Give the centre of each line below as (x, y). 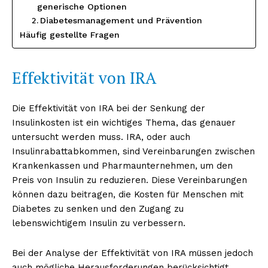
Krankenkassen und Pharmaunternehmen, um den (122, 165)
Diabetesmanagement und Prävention (121, 20)
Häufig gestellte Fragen (70, 34)
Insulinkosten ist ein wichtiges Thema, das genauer (124, 122)
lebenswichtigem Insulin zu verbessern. (99, 223)
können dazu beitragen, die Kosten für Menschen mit (128, 194)
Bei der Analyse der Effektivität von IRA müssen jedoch (133, 253)
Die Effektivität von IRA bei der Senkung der (109, 108)
